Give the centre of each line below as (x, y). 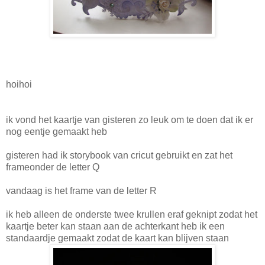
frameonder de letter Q (53, 167)
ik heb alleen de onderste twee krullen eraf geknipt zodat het (132, 214)
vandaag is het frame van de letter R (81, 190)
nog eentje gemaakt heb (56, 131)
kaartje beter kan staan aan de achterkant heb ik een (115, 226)
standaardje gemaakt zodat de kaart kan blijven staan (117, 238)
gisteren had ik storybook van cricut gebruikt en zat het (119, 155)
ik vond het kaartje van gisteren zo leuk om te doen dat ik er (130, 119)
